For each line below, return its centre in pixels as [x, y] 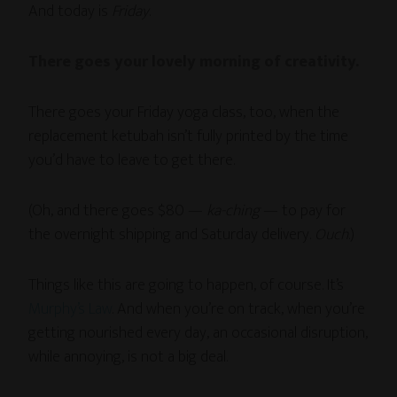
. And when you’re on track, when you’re [239, 309]
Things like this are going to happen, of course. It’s [187, 285]
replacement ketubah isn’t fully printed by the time [189, 136]
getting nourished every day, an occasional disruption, [198, 333]
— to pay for [303, 211]
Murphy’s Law [70, 309]
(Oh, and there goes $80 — [118, 211]
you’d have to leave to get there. [132, 160]
